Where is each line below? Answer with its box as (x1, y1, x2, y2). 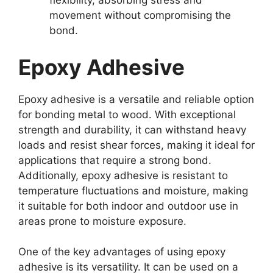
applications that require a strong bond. (18, 154, 211, 166)
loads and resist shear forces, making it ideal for (18, 138, 255, 151)
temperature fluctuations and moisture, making (18, 184, 248, 197)
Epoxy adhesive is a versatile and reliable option (18, 93, 254, 105)
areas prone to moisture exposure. (18, 214, 186, 227)
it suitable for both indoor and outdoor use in (18, 199, 238, 212)
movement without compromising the (49, 9, 231, 22)
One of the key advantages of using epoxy (18, 246, 225, 258)
